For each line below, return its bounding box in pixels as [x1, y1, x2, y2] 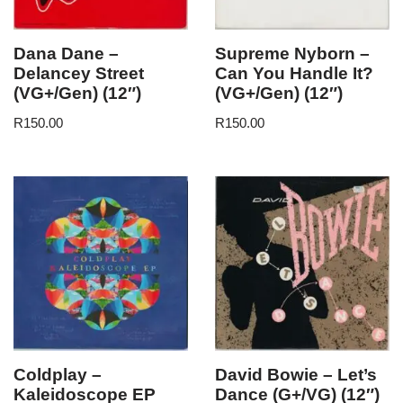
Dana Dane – [13, 44, 119, 64]
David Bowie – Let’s [215, 365, 377, 384]
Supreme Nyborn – [215, 44, 370, 64]
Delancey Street [13, 64, 144, 84]
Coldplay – [13, 365, 102, 384]
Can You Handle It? [215, 64, 373, 84]
